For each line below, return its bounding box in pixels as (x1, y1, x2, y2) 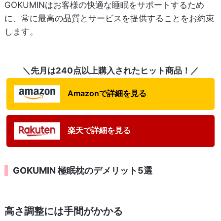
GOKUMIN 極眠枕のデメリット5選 (12, 165, 152, 176)
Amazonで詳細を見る (67, 88, 147, 99)
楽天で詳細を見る (67, 125, 131, 136)
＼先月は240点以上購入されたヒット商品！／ (22, 66, 199, 76)
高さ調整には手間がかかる (4, 205, 123, 218)
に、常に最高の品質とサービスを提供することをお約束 (4, 13, 214, 24)
